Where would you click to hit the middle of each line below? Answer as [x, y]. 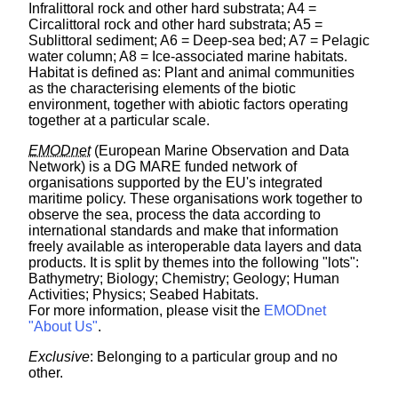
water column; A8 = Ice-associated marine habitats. [188, 56]
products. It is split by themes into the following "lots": [194, 262]
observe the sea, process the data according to [175, 214]
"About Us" [63, 326]
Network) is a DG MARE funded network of [163, 166]
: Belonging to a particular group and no [214, 356]
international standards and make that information [183, 230]
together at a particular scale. [119, 120]
